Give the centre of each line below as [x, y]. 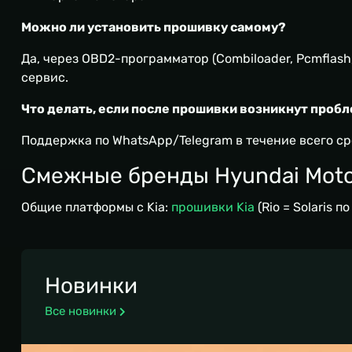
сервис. [45, 78]
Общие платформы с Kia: [96, 207]
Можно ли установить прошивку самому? [154, 27]
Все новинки [81, 312]
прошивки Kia [213, 207]
